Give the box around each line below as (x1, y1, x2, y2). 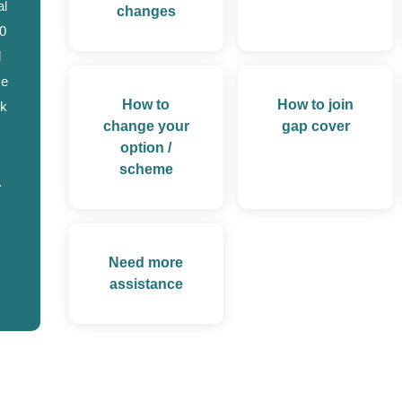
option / (120, 140, 172, 156)
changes (116, 4, 176, 20)
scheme (118, 162, 173, 178)
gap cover (281, 118, 350, 135)
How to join (277, 97, 354, 113)
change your (102, 118, 189, 135)
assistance (109, 276, 183, 293)
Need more (109, 255, 184, 271)
